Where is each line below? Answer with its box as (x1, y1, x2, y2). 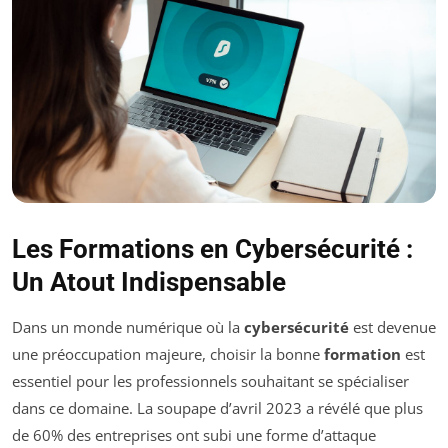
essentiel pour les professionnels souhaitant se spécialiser (12, 370, 409, 391)
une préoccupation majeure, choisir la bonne (12, 343, 324, 364)
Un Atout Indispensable (12, 266, 286, 297)
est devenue (349, 316, 436, 337)
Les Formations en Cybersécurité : (12, 233, 413, 264)
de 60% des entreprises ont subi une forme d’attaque (12, 424, 376, 445)
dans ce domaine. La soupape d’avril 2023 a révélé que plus (12, 397, 423, 418)
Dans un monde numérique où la (12, 316, 244, 337)
